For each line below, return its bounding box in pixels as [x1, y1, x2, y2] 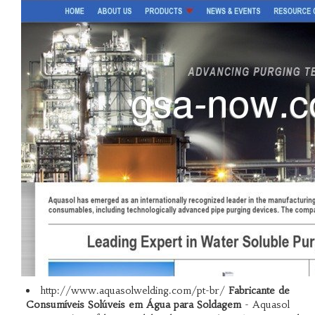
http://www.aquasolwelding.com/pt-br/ [39, 284, 229, 297]
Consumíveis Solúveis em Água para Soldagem [25, 298, 241, 311]
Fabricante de [228, 284, 290, 297]
